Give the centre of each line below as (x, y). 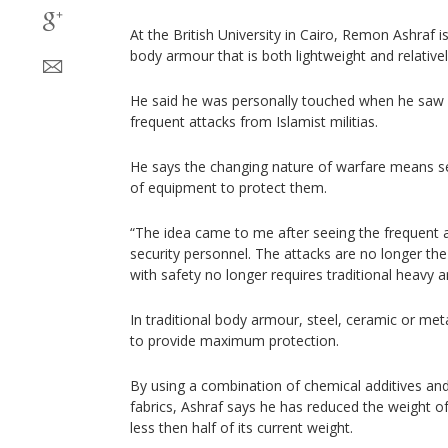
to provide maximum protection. (234, 340)
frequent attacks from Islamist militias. (254, 121)
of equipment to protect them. (228, 187)
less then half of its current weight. (241, 427)
